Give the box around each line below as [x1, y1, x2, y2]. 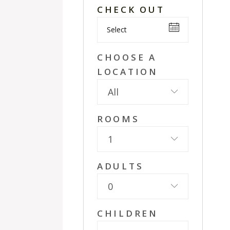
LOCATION [97, 66, 158, 78]
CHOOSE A [97, 51, 157, 63]
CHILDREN [97, 207, 158, 219]
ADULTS [97, 160, 144, 172]
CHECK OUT [97, 4, 165, 15]
